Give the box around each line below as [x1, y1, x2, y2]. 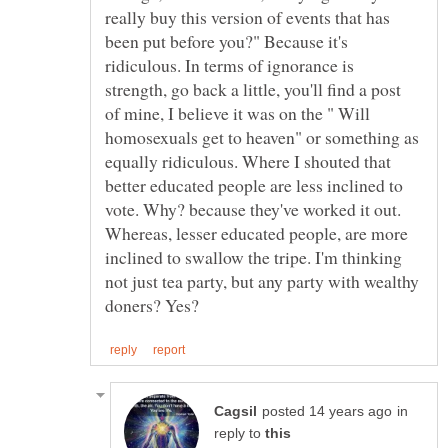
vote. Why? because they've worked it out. [105, 197, 401, 222]
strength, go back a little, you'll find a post [105, 77, 401, 102]
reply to [214, 425, 265, 441]
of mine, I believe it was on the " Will [105, 101, 370, 126]
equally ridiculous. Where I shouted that [105, 149, 391, 174]
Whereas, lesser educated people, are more [105, 221, 408, 246]
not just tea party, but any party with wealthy [105, 269, 419, 294]
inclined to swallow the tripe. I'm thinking [105, 245, 402, 270]
